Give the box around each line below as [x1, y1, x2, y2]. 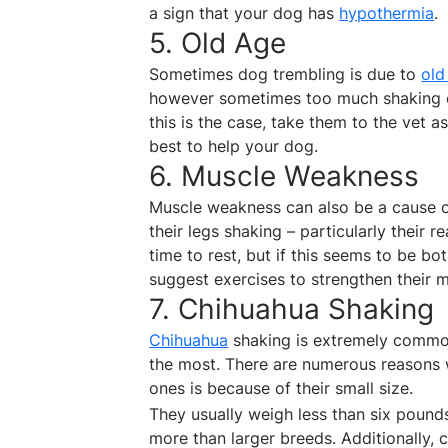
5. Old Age [149, 26, 287, 61]
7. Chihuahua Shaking [149, 292, 435, 327]
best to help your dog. [149, 136, 319, 157]
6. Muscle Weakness [149, 159, 420, 194]
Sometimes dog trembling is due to [149, 64, 422, 85]
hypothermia [339, 3, 435, 24]
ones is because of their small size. [149, 378, 414, 399]
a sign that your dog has [149, 3, 340, 24]
